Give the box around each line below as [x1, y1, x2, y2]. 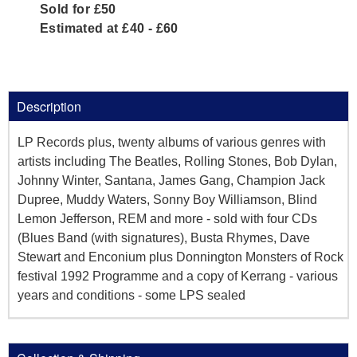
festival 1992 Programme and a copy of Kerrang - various [18, 269, 338, 283]
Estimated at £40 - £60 [40, 21, 178, 35]
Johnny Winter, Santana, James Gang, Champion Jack [18, 173, 325, 187]
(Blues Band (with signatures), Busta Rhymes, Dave [18, 230, 310, 245]
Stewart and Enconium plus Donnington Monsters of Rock [18, 249, 343, 264]
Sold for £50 [40, 2, 116, 16]
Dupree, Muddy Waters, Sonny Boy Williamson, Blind [18, 192, 317, 206]
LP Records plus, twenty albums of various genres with [18, 135, 326, 149]
